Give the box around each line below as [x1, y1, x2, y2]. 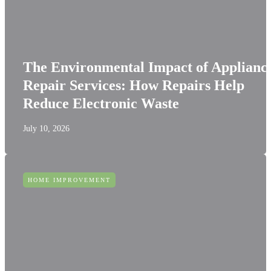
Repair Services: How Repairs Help [23, 77, 244, 93]
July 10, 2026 [23, 124, 70, 133]
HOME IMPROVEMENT [28, 177, 111, 183]
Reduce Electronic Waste [23, 96, 179, 111]
